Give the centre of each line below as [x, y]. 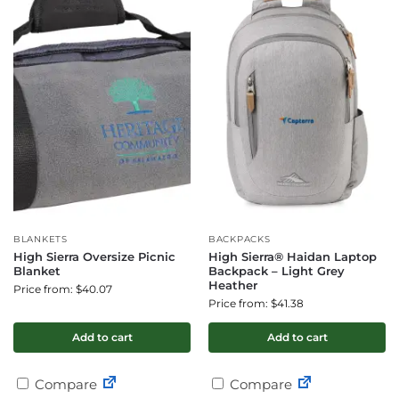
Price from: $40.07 [63, 289]
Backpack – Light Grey [277, 271]
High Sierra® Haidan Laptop [293, 256]
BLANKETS [41, 239]
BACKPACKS [240, 239]
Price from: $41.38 [256, 303]
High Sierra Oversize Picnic [94, 256]
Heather [233, 285]
